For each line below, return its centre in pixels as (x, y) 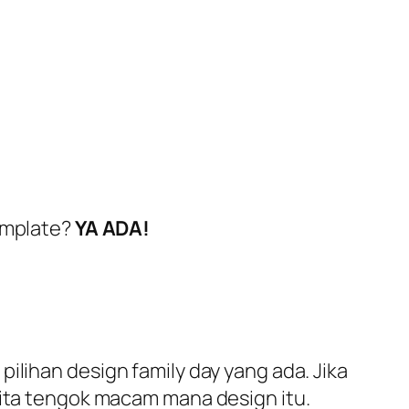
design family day (144, 370)
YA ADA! (112, 228)
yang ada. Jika (284, 370)
